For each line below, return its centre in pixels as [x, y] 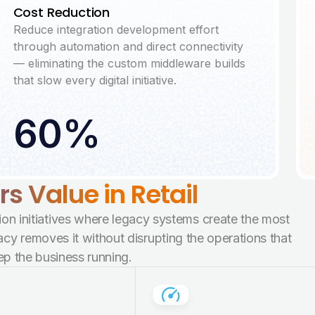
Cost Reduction [62, 12]
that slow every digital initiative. [95, 80]
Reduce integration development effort [116, 30]
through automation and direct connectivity [128, 46]
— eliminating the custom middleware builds [129, 63]
